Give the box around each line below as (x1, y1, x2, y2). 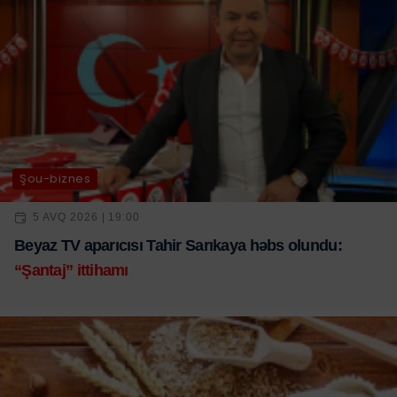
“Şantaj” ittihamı (14, 261, 128, 279)
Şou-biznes (19, 170, 91, 188)
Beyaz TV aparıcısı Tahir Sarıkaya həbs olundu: (14, 236, 342, 254)
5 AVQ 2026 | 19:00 (33, 211, 141, 224)
